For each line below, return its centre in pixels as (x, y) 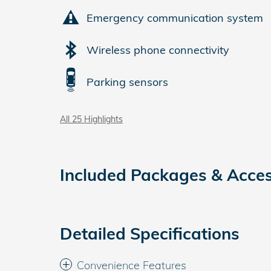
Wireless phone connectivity (158, 50)
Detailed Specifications (150, 233)
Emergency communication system (175, 18)
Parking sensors (127, 82)
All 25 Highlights (91, 119)
